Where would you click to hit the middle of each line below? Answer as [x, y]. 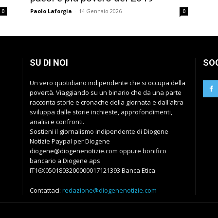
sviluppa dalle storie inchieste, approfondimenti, [101, 112]
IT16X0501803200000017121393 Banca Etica [92, 171]
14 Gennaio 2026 [100, 11]
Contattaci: [46, 191]
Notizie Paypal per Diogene [70, 141]
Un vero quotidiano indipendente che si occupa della [108, 83]
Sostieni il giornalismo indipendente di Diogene [99, 132]
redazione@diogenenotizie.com [109, 191]
